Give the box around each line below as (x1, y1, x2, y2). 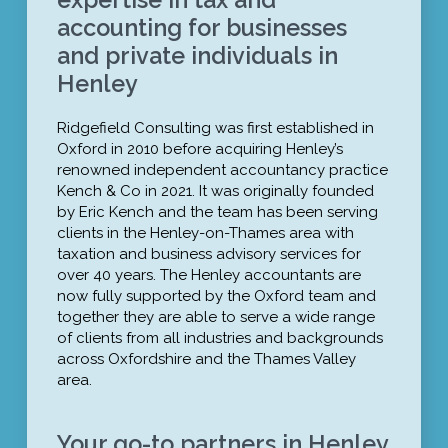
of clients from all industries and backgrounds (56, 328, 383, 347)
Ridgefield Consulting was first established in (56, 118, 374, 137)
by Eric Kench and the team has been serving (56, 202, 378, 221)
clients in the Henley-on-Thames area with (56, 223, 354, 242)
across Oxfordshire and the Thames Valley (56, 349, 356, 368)
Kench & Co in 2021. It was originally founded (56, 181, 374, 200)
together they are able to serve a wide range (56, 307, 375, 326)
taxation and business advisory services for (56, 244, 361, 263)
